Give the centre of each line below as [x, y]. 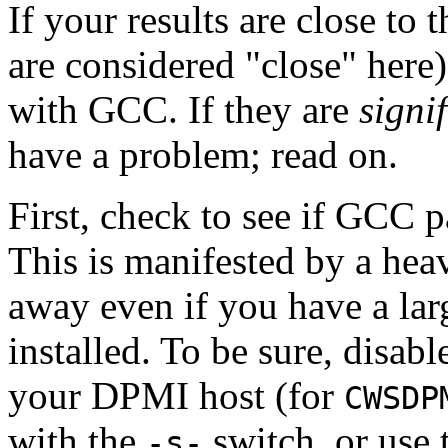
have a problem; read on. [203, 154]
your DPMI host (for [176, 395]
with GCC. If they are [183, 109]
